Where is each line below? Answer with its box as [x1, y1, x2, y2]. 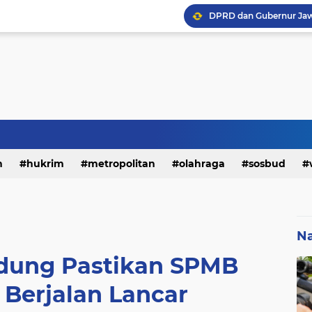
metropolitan [88, 157, 155, 170]
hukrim [26, 157, 64, 170]
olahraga [179, 157, 225, 170]
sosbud [249, 157, 286, 170]
